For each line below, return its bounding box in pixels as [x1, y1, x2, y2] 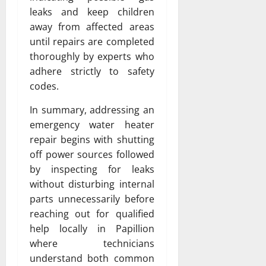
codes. [30, 79, 59, 93]
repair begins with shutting [30, 132, 154, 146]
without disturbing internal [30, 177, 154, 191]
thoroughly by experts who [30, 49, 154, 63]
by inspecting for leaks [30, 162, 154, 176]
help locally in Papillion [30, 221, 154, 235]
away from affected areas [30, 20, 154, 33]
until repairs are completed [30, 34, 154, 48]
